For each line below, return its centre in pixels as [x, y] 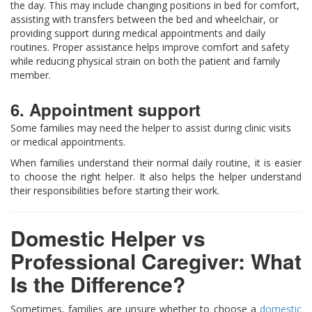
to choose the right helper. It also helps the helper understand [156, 177]
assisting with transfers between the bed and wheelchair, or [145, 19]
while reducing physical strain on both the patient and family [145, 61]
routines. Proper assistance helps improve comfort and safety [150, 47]
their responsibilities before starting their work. [115, 191]
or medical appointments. [68, 142]
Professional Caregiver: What [156, 261]
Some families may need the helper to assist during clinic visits [151, 128]
